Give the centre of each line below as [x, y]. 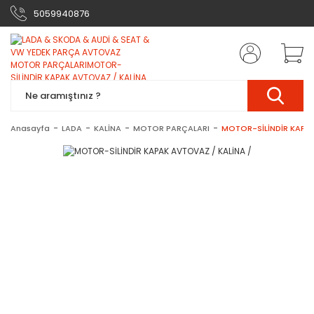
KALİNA [108, 128]
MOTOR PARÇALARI [171, 128]
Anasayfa [30, 128]
